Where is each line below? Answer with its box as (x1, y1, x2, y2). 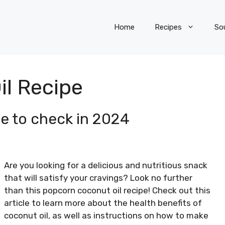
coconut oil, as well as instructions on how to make (4, 210, 208, 220)
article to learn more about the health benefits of (4, 197, 202, 208)
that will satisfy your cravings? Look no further (4, 172, 192, 183)
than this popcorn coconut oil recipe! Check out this (4, 185, 210, 195)
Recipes (155, 23, 182, 32)
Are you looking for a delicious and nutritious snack (4, 160, 207, 170)
